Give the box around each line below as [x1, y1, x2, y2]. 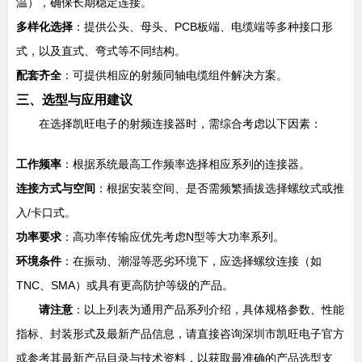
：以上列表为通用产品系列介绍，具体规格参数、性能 [73, 303, 344, 316]
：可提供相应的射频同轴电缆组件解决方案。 [61, 69, 288, 82]
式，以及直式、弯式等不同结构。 [16, 44, 186, 57]
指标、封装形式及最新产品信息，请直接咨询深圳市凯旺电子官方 [16, 327, 344, 340]
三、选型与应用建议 [16, 92, 133, 107]
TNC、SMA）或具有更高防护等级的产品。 [16, 279, 234, 292]
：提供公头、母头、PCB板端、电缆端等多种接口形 [73, 20, 333, 33]
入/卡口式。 [16, 206, 76, 219]
